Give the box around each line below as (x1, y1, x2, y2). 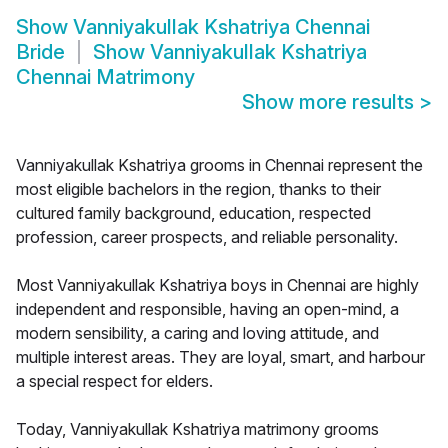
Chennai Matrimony (16, 65, 195, 90)
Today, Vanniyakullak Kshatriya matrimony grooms (16, 419, 379, 440)
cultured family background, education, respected (16, 203, 371, 224)
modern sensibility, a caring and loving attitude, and (16, 323, 379, 344)
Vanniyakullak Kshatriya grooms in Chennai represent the (16, 155, 423, 176)
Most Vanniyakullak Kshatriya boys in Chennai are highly (16, 275, 419, 296)
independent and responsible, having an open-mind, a (16, 299, 399, 320)
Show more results (242, 90, 419, 115)
